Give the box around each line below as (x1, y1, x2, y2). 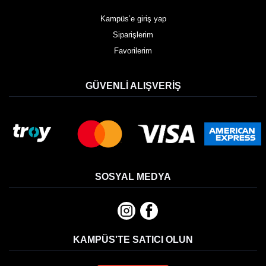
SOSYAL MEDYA (95, 171, 171, 182)
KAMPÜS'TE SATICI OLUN (73, 234, 193, 245)
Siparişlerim (113, 30, 153, 39)
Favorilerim (114, 46, 152, 55)
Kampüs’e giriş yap (100, 14, 166, 23)
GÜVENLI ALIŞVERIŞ (85, 80, 181, 91)
